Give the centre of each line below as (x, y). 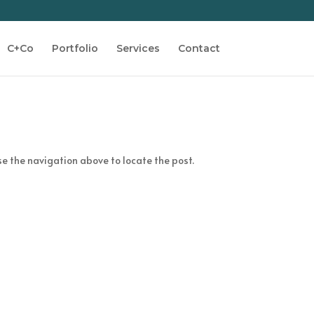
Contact (199, 48)
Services (138, 48)
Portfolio (75, 48)
